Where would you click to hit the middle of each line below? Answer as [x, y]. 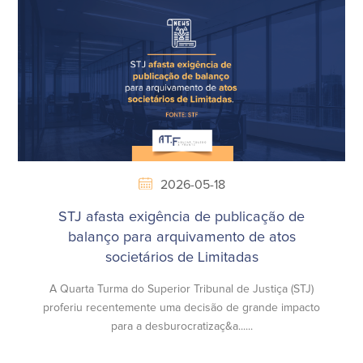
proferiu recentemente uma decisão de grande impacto [181, 308]
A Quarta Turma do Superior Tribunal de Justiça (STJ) [181, 290]
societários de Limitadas [181, 258]
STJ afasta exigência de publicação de [181, 218]
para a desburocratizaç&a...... [181, 327]
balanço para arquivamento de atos [181, 238]
